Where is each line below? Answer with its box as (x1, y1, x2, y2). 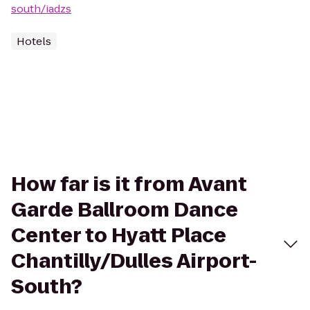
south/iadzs (11, 1, 71, 16)
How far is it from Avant (11, 171, 247, 198)
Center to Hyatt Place (11, 222, 226, 249)
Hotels (17, 34, 51, 48)
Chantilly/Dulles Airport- (11, 248, 257, 275)
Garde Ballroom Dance (11, 197, 238, 224)
